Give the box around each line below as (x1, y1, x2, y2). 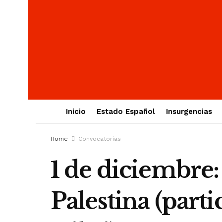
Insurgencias (166, 107, 212, 116)
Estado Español (96, 107, 155, 116)
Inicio (65, 107, 86, 116)
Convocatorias (78, 135, 121, 142)
